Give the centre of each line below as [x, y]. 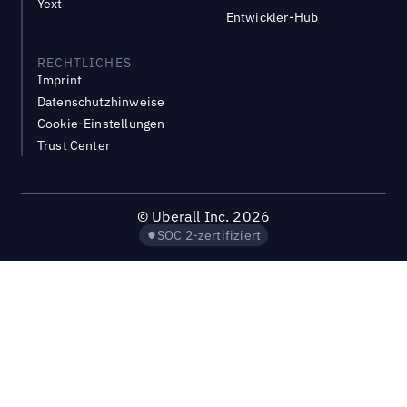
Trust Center [73, 146]
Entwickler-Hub [272, 18]
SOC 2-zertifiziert [209, 236]
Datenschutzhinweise [101, 102]
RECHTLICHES [84, 63]
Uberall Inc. [193, 217]
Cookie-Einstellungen [101, 124]
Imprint [60, 80]
